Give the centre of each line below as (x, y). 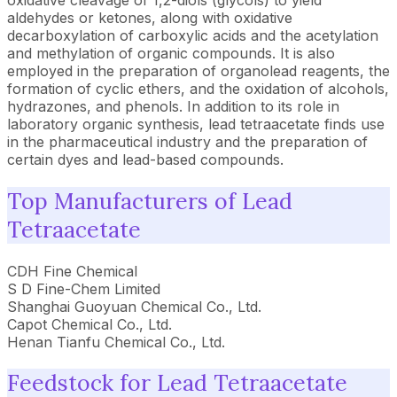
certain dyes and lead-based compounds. (145, 160)
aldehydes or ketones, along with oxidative (150, 18)
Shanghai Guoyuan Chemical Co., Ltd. (134, 306)
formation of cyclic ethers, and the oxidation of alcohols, (198, 89)
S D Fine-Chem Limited (84, 288)
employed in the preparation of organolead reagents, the (198, 71)
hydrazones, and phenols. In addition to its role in (173, 106)
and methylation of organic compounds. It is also (171, 53)
